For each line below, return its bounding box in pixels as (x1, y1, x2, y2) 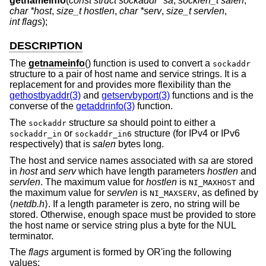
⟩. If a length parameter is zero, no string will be (45, 198, 240, 209)
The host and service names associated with (9, 155, 198, 166)
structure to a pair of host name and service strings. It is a (9, 69, 246, 80)
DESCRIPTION (9, 39, 83, 52)
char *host (9, 5, 52, 16)
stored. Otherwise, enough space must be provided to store (9, 209, 256, 220)
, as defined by (197, 187, 258, 198)
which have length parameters (76, 166, 207, 176)
